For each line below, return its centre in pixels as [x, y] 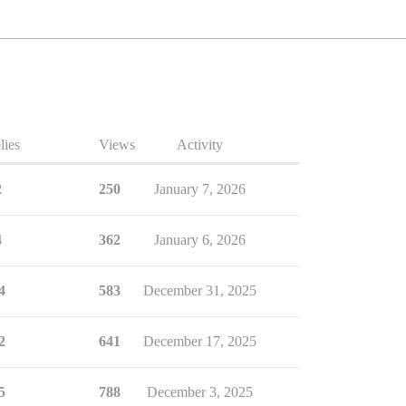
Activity [199, 145]
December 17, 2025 [199, 341]
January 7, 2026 [199, 189]
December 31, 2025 [199, 290]
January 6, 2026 [199, 240]
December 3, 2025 [199, 392]
